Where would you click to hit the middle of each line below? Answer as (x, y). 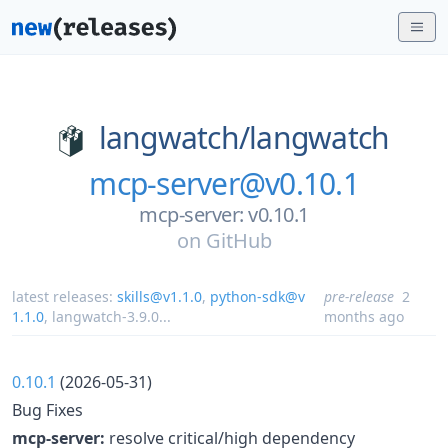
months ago (364, 316)
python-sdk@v (257, 296)
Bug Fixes (47, 409)
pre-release (359, 296)
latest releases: (64, 296)
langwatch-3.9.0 (105, 316)
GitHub (238, 240)
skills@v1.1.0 (159, 296)
